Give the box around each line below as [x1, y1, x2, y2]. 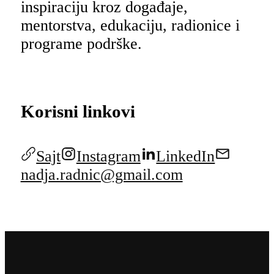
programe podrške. [20, 34, 142, 53]
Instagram [76, 147, 141, 166]
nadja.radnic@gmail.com [20, 166, 183, 184]
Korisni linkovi [20, 101, 135, 121]
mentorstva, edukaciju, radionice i [20, 16, 240, 34]
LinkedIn [156, 147, 215, 166]
